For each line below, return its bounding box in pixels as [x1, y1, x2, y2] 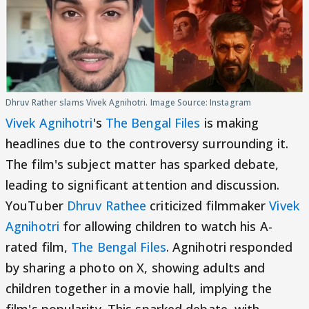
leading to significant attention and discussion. [6, 177, 279, 193]
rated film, [6, 239, 72, 255]
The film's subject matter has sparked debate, [6, 156, 279, 172]
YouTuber [6, 197, 67, 214]
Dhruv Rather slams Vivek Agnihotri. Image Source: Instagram [6, 97, 251, 108]
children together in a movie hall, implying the [6, 280, 272, 297]
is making [200, 114, 259, 131]
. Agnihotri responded [166, 239, 292, 255]
